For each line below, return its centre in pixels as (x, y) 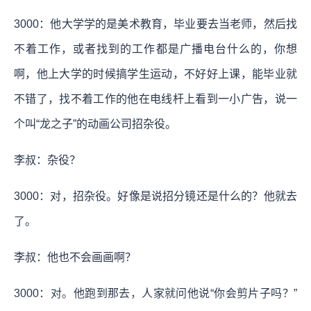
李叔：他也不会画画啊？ (75, 257)
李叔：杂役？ (47, 160)
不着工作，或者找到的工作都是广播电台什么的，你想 (155, 49)
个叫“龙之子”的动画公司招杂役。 (95, 124)
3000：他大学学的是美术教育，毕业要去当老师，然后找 (155, 24)
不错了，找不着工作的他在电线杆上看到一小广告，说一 (155, 99)
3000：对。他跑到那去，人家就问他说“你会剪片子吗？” (155, 293)
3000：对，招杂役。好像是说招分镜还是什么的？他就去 (155, 196)
